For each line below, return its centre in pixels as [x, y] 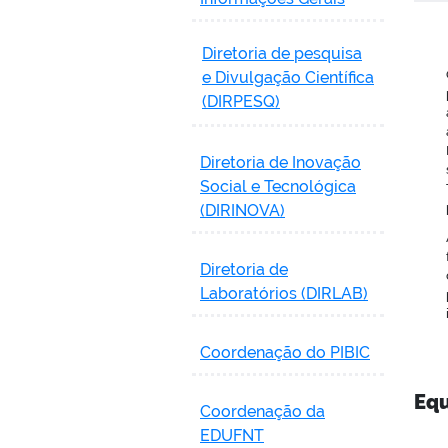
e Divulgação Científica [288, 77]
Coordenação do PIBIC [285, 352]
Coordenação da [262, 411]
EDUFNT [232, 435]
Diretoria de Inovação [280, 162]
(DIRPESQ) [241, 101]
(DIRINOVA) [242, 210]
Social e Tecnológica [278, 186]
